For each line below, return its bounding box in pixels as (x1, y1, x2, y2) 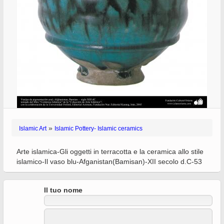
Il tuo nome (44, 186, 82, 194)
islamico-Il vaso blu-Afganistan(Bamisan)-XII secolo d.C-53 (16, 157, 202, 165)
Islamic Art (19, 125, 46, 132)
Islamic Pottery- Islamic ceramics (54, 125, 142, 132)
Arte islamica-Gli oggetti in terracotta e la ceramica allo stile (16, 147, 203, 155)
